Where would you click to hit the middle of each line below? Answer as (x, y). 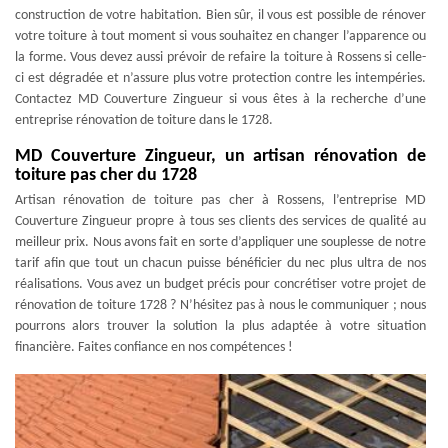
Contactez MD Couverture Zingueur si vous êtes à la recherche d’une (220, 99)
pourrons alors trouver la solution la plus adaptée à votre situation (220, 326)
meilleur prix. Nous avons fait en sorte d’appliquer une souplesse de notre (220, 242)
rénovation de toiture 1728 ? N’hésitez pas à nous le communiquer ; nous (220, 305)
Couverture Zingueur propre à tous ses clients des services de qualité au (220, 221)
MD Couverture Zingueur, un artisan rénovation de (220, 156)
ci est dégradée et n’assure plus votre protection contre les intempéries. (220, 78)
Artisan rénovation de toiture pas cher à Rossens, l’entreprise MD (220, 200)
